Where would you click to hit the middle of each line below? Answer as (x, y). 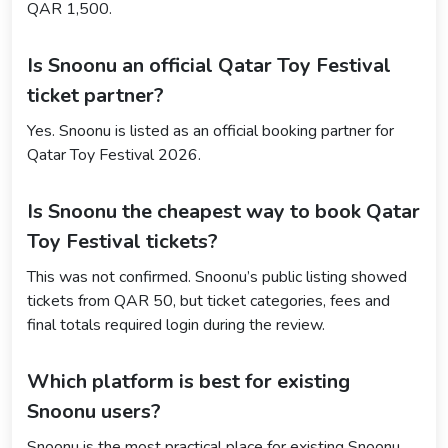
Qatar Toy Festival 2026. (114, 154)
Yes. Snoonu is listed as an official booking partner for (210, 130)
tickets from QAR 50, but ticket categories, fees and (208, 300)
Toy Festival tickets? (122, 241)
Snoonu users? (94, 411)
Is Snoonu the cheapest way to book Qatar (223, 211)
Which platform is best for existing (188, 381)
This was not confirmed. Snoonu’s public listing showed (217, 276)
